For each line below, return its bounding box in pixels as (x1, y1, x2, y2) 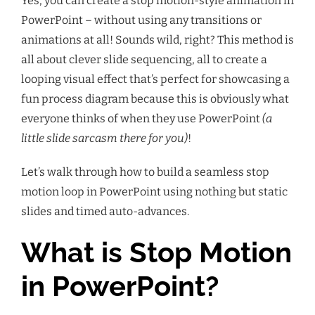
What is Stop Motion (21, 236, 292, 269)
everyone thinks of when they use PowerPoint (21, 112, 262, 125)
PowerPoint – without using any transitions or (21, 13, 262, 27)
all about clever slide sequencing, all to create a (21, 53, 267, 66)
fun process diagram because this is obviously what (21, 92, 289, 105)
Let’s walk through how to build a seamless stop (21, 165, 269, 179)
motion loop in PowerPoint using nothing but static (21, 185, 288, 198)
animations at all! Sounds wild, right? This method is (21, 33, 294, 46)
